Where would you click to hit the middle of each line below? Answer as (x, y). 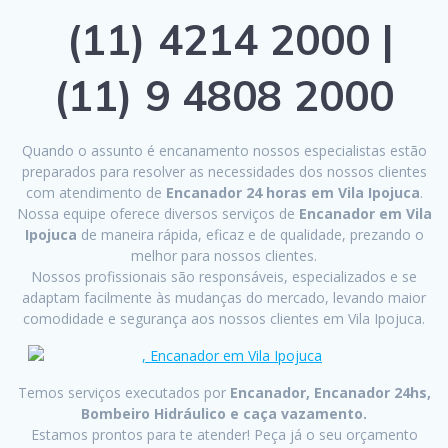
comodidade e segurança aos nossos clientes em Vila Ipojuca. (224, 319)
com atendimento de (95, 193)
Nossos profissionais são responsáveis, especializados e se (224, 277)
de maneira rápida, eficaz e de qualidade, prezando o (250, 235)
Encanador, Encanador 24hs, (330, 393)
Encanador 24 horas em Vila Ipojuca (292, 193)
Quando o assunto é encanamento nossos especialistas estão (224, 151)
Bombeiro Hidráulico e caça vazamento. (224, 414)
